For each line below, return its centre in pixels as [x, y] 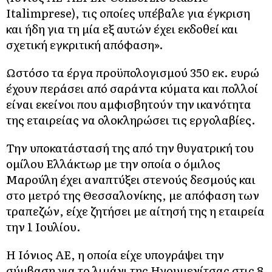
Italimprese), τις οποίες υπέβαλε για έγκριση [128, 12]
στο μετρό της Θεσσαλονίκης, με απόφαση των [133, 195]
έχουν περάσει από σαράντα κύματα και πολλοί [132, 88]
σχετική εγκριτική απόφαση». [85, 44]
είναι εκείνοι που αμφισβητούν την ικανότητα [129, 104]
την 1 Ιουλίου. [43, 226]
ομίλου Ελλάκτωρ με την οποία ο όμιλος [113, 163]
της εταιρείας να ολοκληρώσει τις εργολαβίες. [131, 119]
